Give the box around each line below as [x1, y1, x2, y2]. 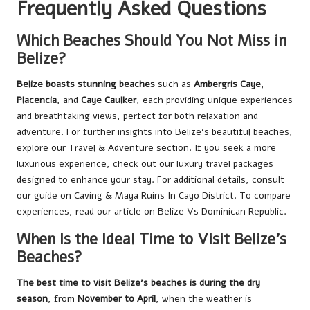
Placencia [17, 93, 57, 107]
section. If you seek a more [154, 141, 276, 154]
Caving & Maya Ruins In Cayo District [74, 189, 234, 202]
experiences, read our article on [17, 205, 158, 218]
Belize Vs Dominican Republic [158, 205, 284, 218]
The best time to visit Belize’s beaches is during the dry [17, 276, 260, 289]
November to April [77, 292, 156, 305]
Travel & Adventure [69, 141, 154, 154]
